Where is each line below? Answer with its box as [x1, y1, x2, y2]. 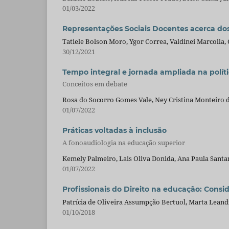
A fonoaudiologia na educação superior [62, 138, 185, 147]
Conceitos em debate [62, 79, 127, 88]
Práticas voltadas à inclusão [62, 126, 167, 135]
